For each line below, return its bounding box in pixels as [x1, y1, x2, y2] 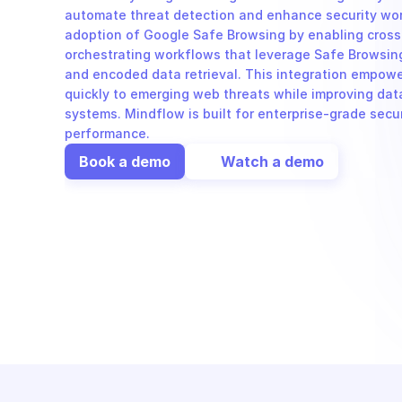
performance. [65, 126, 150, 141]
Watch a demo [221, 152, 324, 170]
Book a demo [79, 152, 170, 170]
